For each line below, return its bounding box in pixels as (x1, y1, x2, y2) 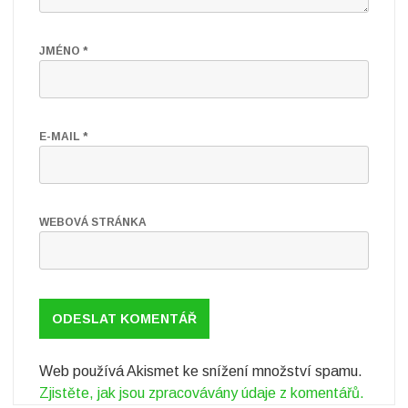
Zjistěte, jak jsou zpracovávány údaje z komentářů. (39, 385, 364, 401)
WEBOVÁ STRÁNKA (39, 216, 147, 229)
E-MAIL (39, 130, 83, 143)
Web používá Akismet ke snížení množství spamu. (39, 363, 362, 379)
